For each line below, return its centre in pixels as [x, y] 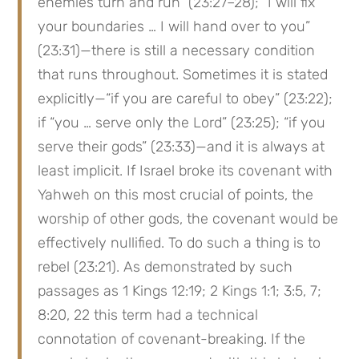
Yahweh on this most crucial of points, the [176, 195]
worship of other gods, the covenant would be [188, 219]
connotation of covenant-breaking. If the [172, 339]
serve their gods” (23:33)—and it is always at [182, 147]
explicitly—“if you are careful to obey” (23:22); [186, 99]
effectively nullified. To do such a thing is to [179, 243]
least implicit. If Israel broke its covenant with [186, 171]
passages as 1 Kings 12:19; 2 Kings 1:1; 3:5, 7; [180, 291]
